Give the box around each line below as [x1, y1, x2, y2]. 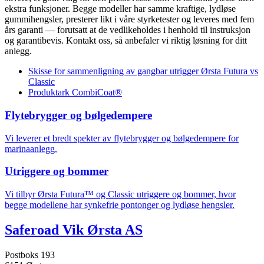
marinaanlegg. [5, 143, 57, 154]
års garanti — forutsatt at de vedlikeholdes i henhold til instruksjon [5, 25, 250, 35]
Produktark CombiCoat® [28, 87, 122, 98]
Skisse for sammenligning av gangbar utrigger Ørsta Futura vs [28, 66, 258, 77]
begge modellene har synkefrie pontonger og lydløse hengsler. [5, 200, 235, 210]
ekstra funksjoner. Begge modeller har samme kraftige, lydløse [5, 4, 236, 14]
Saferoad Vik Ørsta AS [5, 222, 143, 238]
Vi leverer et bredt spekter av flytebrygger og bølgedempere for [5, 133, 239, 143]
